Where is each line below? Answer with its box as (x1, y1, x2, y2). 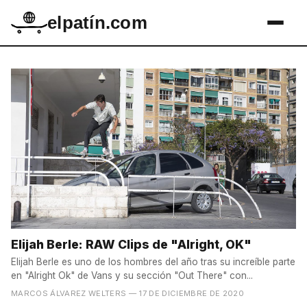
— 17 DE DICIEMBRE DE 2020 (128, 288, 245, 298)
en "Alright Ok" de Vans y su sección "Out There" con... (11, 269, 253, 281)
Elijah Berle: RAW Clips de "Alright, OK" (11, 237, 251, 251)
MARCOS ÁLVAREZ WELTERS (11, 288, 127, 298)
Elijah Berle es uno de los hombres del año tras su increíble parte (11, 256, 295, 267)
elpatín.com (47, 13, 147, 32)
